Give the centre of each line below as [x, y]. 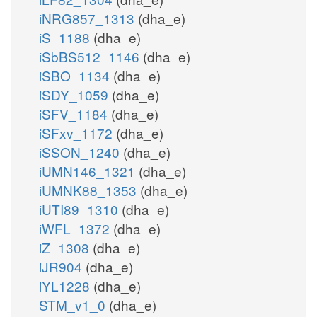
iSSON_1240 [81, 151]
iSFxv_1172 [77, 132]
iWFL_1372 [76, 228]
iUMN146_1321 [89, 171]
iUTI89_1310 [80, 209]
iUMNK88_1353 [90, 190]
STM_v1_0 [74, 304]
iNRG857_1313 [88, 18]
